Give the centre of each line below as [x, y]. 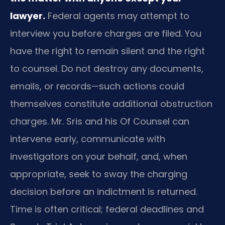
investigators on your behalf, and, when [99, 156]
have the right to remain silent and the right [107, 51]
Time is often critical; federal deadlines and [107, 209]
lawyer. [28, 16]
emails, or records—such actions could [97, 86]
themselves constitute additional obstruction [111, 103]
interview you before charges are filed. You [106, 33]
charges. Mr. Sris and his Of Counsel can [100, 121]
